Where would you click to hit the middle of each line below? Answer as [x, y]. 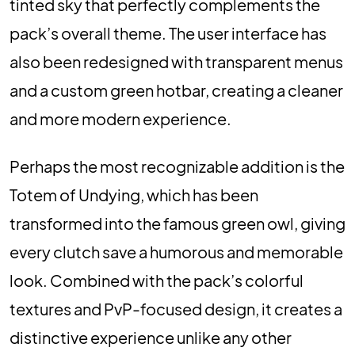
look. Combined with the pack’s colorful [157, 280]
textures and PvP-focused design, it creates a [176, 309]
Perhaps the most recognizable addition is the [177, 166]
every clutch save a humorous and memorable [176, 252]
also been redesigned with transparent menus [176, 61]
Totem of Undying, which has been [134, 195]
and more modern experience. [120, 118]
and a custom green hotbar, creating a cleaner [176, 90]
